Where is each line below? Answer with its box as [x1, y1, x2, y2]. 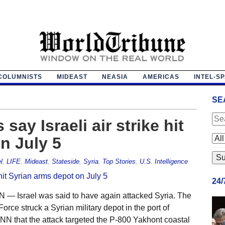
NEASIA [101, 73, 128, 80]
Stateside [51, 157, 79, 165]
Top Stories [102, 157, 136, 165]
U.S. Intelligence [139, 157, 188, 165]
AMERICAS [142, 73, 179, 80]
